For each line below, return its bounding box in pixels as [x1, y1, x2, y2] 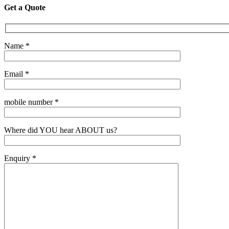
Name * [4, 41, 30, 51]
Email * [4, 70, 29, 79]
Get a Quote [4, 3, 45, 12]
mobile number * [4, 98, 59, 107]
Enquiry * [4, 154, 36, 163]
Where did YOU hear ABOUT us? [4, 126, 117, 135]
